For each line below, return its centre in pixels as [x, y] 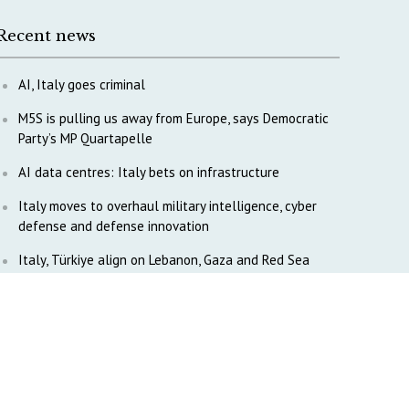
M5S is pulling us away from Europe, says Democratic [173, 118]
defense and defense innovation [113, 225]
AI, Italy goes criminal [81, 84]
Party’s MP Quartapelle [85, 138]
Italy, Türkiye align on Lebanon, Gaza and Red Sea [163, 259]
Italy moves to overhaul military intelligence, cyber [167, 205]
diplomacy [47, 279]
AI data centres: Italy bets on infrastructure [148, 172]
